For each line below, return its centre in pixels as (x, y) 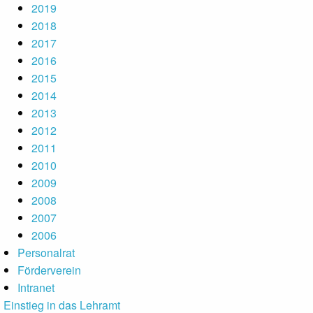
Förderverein (49, 270)
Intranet (36, 287)
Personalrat (46, 253)
